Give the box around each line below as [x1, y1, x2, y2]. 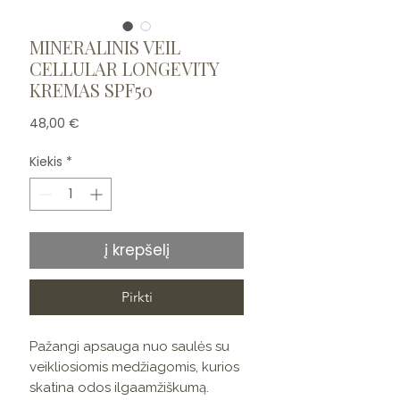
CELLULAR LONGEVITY [29, 56, 219, 81]
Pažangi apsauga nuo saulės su [29, 338, 229, 355]
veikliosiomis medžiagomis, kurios [29, 359, 239, 376]
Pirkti [121, 288, 153, 306]
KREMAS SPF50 [29, 78, 153, 103]
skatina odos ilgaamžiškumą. [29, 379, 209, 396]
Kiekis [29, 153, 62, 171]
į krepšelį [104, 239, 170, 262]
